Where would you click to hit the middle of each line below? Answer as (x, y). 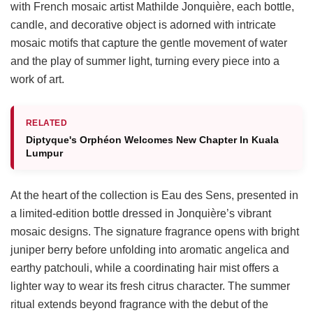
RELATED (47, 123)
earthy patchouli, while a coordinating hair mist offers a (145, 268)
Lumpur (44, 153)
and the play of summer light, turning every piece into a (145, 61)
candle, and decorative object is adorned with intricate (143, 24)
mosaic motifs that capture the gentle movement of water (149, 43)
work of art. (37, 79)
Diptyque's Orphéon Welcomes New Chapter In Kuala (152, 139)
